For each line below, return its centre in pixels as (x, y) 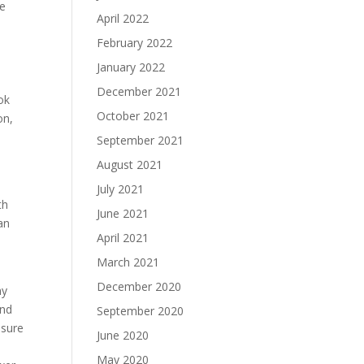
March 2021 (128, 262)
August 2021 (130, 165)
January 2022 (131, 67)
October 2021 (133, 116)
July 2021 (121, 189)
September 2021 (141, 140)
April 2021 (123, 238)
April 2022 (123, 18)
